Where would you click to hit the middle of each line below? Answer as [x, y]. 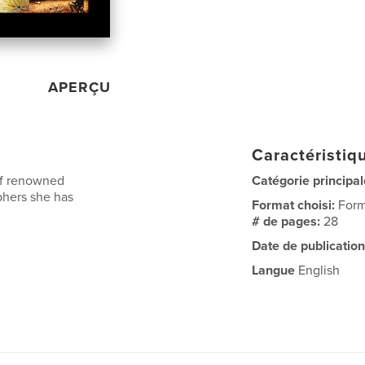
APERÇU [80, 88]
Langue [274, 271]
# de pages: [288, 222]
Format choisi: [295, 206]
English [318, 271]
